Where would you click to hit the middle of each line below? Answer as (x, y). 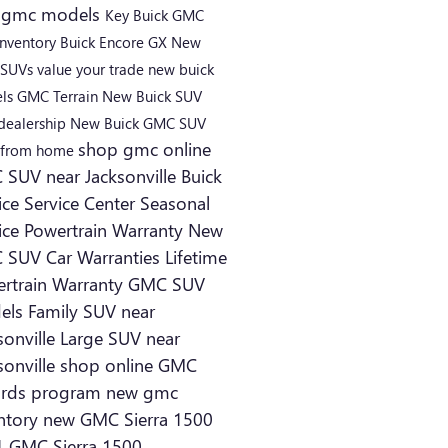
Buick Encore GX (115, 41)
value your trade (92, 68)
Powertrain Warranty (105, 229)
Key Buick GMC (154, 14)
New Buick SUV (151, 95)
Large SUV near (119, 337)
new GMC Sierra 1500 (127, 418)
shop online (108, 364)
